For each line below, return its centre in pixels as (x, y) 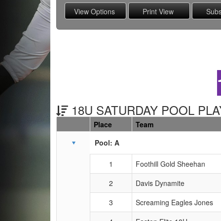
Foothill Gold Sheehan (170, 164)
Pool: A (107, 142)
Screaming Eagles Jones (174, 202)
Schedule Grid (79, 140)
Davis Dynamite (160, 183)
